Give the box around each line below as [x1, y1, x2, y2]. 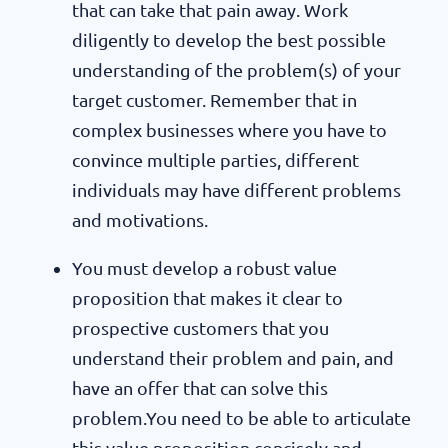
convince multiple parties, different [72, 149, 359, 170]
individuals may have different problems [72, 179, 401, 200]
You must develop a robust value [72, 257, 337, 278]
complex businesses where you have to [72, 119, 387, 140]
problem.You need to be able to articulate [72, 407, 411, 428]
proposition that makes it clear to [72, 287, 343, 308]
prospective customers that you [72, 317, 329, 338]
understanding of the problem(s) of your [72, 59, 401, 80]
